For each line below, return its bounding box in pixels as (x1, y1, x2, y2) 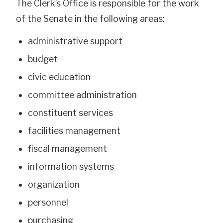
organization (28, 179, 80, 190)
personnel (28, 197, 68, 208)
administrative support (28, 36, 122, 47)
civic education (28, 72, 91, 83)
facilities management (28, 125, 120, 136)
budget (28, 54, 58, 65)
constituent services (28, 108, 113, 118)
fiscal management (28, 143, 107, 154)
